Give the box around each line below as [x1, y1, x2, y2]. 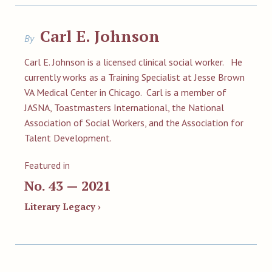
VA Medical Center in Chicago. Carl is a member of [24, 86, 226, 98]
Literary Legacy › [24, 200, 101, 212]
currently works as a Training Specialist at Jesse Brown [24, 71, 245, 83]
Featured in [24, 159, 70, 171]
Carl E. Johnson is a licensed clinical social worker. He [24, 56, 242, 68]
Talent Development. [24, 132, 112, 144]
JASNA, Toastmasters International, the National [24, 101, 224, 114]
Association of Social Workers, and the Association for [24, 117, 243, 129]
